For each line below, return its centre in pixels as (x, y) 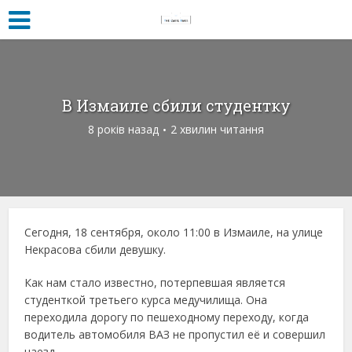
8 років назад (123, 129)
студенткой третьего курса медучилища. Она (146, 300)
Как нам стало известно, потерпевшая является (155, 282)
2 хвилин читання (217, 129)
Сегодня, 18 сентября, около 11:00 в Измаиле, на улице (174, 232)
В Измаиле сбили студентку (176, 105)
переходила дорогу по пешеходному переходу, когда (167, 317)
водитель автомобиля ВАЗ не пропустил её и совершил (175, 334)
